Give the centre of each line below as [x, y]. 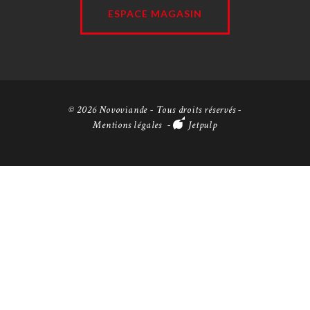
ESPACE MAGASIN [155, 13]
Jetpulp [203, 125]
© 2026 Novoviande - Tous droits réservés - [155, 110]
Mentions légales [127, 125]
